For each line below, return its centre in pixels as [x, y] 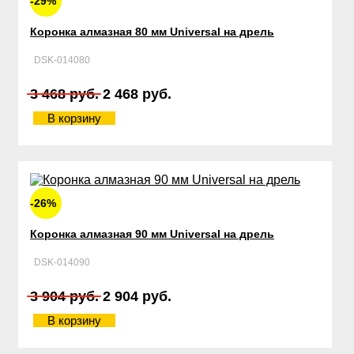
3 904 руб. [64, 296]
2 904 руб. [137, 296]
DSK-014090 [62, 262]
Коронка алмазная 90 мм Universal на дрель [152, 233]
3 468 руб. [64, 94]
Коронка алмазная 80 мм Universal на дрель [152, 31]
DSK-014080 [62, 60]
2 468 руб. [137, 94]
